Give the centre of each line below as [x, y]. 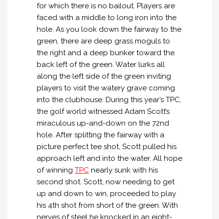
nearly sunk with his [123, 170]
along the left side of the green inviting [104, 77]
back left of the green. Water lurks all [101, 65]
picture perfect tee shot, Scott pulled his [107, 147]
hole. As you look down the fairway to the [109, 30]
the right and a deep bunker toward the [106, 53]
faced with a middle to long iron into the [107, 18]
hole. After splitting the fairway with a [100, 135]
